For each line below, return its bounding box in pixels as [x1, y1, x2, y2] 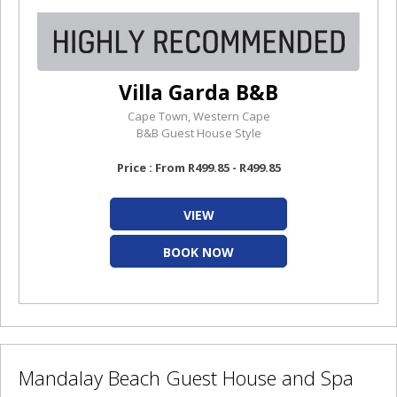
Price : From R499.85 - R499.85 [116, 160, 281, 175]
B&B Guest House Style [136, 125, 261, 141]
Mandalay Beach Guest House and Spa [19, 364, 354, 391]
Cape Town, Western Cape [127, 108, 270, 124]
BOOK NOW [163, 244, 234, 261]
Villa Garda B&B [119, 78, 278, 106]
